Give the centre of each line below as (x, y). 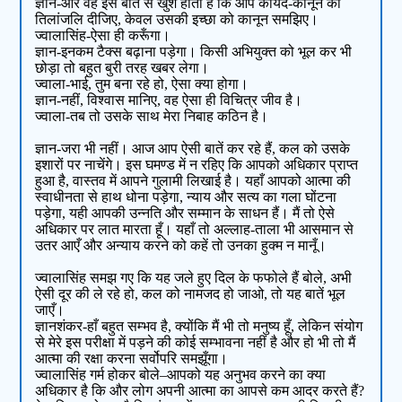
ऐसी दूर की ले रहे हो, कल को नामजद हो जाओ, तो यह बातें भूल (191, 294)
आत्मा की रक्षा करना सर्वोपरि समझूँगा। (132, 359)
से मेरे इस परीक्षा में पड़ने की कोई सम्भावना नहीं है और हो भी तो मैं (196, 343)
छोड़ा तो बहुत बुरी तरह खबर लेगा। (122, 68)
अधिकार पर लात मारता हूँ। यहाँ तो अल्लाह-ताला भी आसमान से (195, 230)
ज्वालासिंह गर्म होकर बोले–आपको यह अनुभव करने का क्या (181, 375)
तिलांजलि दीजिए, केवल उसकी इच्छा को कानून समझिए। (177, 20)
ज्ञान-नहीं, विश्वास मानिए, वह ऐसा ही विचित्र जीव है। (169, 100)
